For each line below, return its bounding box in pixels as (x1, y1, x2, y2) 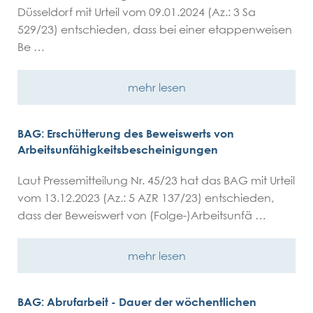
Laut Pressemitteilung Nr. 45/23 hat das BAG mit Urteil (17, 173, 295, 187)
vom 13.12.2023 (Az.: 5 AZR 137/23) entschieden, (17, 191, 274, 205)
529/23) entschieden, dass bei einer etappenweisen (17, 22, 292, 36)
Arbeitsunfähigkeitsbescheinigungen (17, 143, 218, 156)
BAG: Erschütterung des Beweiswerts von (17, 126, 234, 140)
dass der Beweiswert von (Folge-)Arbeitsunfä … (17, 208, 266, 222)
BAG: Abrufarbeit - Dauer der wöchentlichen (17, 295, 256, 309)
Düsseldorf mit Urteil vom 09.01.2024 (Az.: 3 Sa (17, 5, 256, 19)
